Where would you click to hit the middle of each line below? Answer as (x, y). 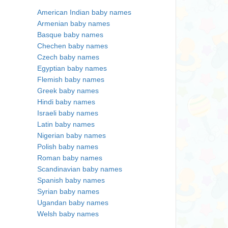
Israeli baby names (68, 113)
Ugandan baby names (73, 203)
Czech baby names (68, 57)
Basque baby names (70, 35)
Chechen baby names (73, 46)
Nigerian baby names (72, 135)
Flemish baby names (71, 79)
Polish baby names (68, 147)
